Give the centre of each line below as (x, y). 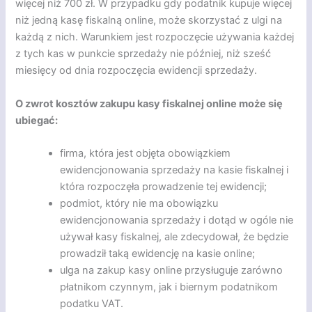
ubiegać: (37, 120)
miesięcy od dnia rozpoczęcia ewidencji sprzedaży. (136, 71)
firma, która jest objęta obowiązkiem (146, 154)
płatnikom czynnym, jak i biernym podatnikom (169, 287)
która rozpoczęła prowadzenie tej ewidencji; (164, 187)
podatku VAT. (92, 304)
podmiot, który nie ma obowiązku (139, 204)
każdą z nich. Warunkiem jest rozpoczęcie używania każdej (155, 37)
